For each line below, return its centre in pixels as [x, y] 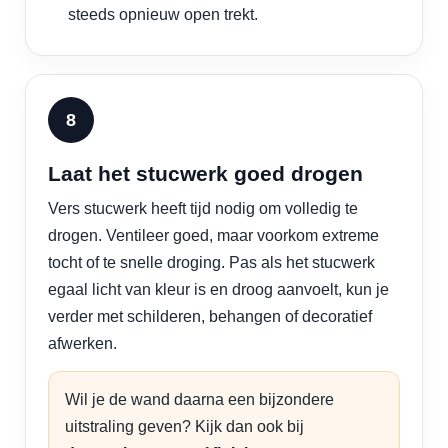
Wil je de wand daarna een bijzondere [199, 399]
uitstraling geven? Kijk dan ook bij [184, 426]
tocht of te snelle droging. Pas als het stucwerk [211, 262]
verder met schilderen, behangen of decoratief [210, 316]
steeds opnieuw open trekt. [163, 14]
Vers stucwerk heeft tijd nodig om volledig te [203, 208]
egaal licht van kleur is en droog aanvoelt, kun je [218, 289]
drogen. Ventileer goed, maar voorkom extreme [213, 235]
